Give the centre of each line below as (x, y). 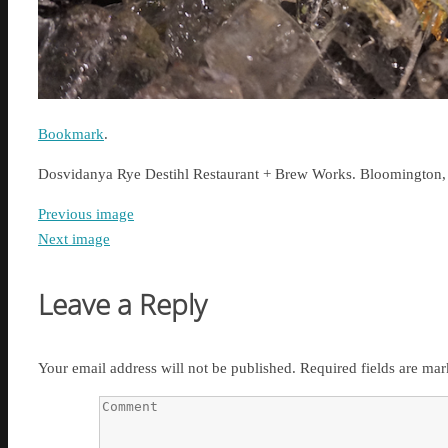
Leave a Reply (122, 303)
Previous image (86, 214)
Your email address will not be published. (167, 367)
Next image (74, 239)
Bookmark (71, 134)
